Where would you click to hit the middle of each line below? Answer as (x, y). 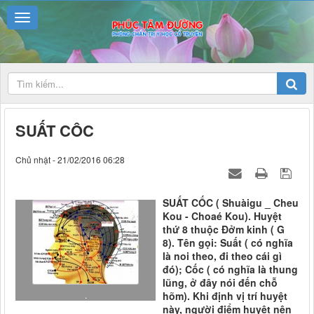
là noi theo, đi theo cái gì (222, 256)
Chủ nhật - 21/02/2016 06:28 (70, 160)
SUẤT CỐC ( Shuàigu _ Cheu (231, 203)
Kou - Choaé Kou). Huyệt (222, 216)
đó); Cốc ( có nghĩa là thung (230, 269)
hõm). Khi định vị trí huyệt (225, 296)
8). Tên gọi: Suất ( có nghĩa (228, 243)
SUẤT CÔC (55, 131)
